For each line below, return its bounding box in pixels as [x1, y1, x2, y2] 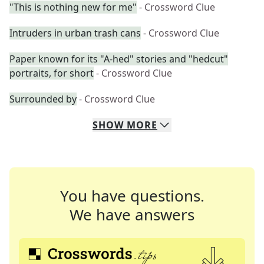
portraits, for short [9, 67, 94, 80]
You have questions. [60, 185, 204, 206]
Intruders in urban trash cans [9, 27, 141, 39]
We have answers [70, 204, 194, 225]
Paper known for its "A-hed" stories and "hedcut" [9, 52, 228, 65]
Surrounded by [9, 93, 77, 105]
